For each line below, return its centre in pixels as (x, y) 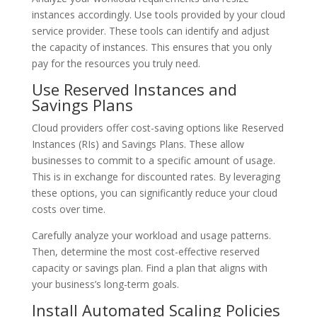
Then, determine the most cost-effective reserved (145, 252)
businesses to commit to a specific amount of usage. (153, 160)
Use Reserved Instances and (134, 89)
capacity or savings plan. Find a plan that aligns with (149, 268)
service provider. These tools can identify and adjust (150, 31)
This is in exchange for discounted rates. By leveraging (156, 177)
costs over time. (68, 209)
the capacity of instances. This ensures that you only (151, 47)
